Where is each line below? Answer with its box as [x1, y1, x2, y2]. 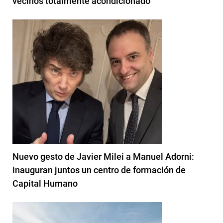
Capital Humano [12, 178, 78, 189]
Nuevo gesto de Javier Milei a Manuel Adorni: [12, 151, 194, 162]
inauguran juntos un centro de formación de [12, 165, 186, 176]
